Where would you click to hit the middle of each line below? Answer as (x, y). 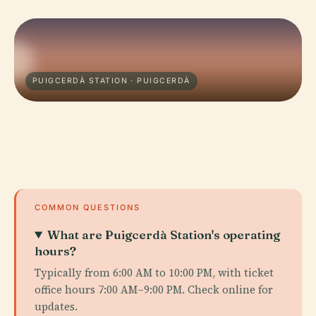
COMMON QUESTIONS (87, 207)
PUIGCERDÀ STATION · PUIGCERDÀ (111, 81)
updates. (56, 306)
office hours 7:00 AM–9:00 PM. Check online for (154, 290)
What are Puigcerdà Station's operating (164, 235)
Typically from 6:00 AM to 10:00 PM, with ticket (154, 273)
